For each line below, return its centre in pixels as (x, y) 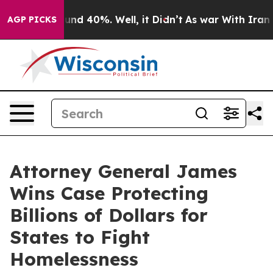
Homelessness (74, 259)
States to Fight (80, 237)
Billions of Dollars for (109, 215)
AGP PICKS (32, 19)
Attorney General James (123, 171)
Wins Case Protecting (109, 193)
